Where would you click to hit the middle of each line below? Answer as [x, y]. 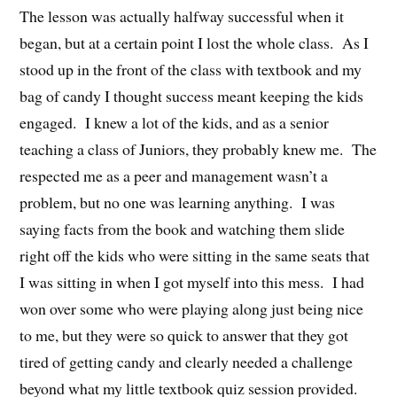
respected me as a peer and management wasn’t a [174, 175]
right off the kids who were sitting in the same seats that [195, 255]
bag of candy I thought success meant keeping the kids [192, 95]
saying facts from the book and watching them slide [183, 228]
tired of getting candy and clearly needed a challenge [187, 361]
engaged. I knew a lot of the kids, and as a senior [175, 122]
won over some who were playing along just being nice [192, 308]
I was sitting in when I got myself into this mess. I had [192, 281]
